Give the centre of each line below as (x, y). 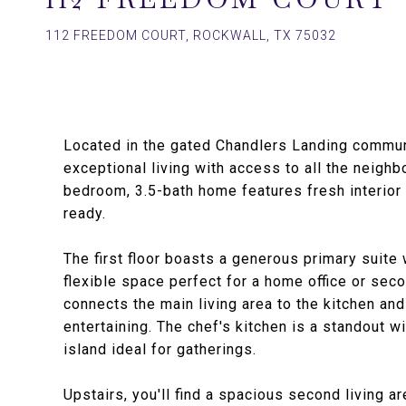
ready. (85, 213)
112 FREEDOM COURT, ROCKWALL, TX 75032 (191, 35)
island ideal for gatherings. (160, 349)
